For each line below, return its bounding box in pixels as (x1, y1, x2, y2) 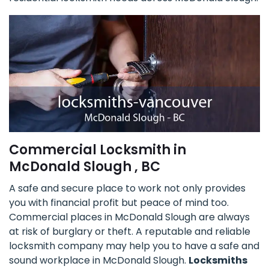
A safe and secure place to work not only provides (9, 181, 246, 196)
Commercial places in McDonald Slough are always (9, 210, 250, 225)
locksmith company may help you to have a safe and (9, 239, 259, 253)
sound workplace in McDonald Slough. (9, 253, 189, 268)
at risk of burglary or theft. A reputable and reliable (9, 225, 250, 239)
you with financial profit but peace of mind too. (9, 196, 229, 210)
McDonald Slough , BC (9, 157, 160, 177)
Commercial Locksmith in (9, 141, 186, 160)
